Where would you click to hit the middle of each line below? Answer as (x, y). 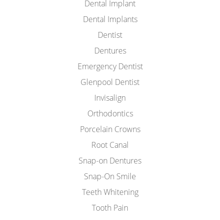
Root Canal (110, 145)
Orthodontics (110, 113)
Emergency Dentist (110, 66)
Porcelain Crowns (110, 129)
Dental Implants (110, 19)
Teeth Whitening (110, 192)
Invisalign (110, 98)
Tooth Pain (110, 208)
